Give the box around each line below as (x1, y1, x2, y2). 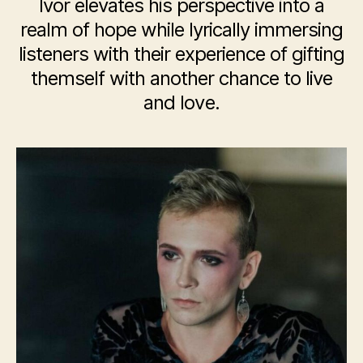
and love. (143, 91, 220, 115)
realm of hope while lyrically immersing (19, 18, 344, 42)
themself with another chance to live (30, 66, 333, 91)
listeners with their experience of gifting (18, 42, 345, 66)
